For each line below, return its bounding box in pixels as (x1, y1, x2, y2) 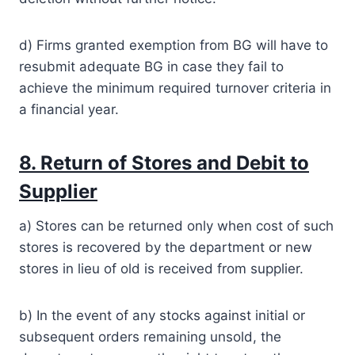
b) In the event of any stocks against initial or (19, 307, 305, 323)
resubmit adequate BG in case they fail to (19, 58, 284, 74)
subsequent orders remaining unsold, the (19, 328, 281, 345)
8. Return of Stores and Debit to (19, 151, 309, 174)
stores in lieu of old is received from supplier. (19, 260, 303, 277)
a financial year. (19, 101, 119, 117)
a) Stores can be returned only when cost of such (19, 217, 334, 234)
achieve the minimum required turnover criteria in (19, 79, 331, 96)
